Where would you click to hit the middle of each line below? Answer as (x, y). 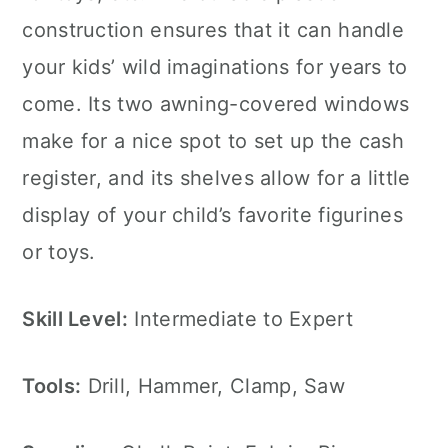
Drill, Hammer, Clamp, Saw (213, 386)
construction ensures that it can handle (213, 30)
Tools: (52, 386)
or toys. (59, 252)
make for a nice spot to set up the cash (213, 141)
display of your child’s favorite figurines (212, 215)
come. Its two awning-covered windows (216, 104)
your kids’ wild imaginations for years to (215, 67)
